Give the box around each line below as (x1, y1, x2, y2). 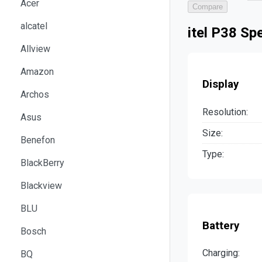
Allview (20, 43, 50, 54)
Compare (192, 2, 223, 11)
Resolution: (202, 106, 248, 118)
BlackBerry (20, 157, 64, 168)
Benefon (20, 134, 55, 146)
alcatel (20, 20, 47, 32)
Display (202, 78, 239, 91)
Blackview (20, 180, 62, 191)
